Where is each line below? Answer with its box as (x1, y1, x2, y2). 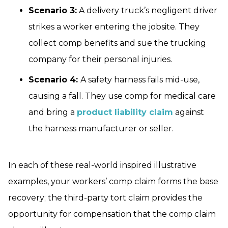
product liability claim (77, 107, 173, 118)
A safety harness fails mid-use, (80, 75, 199, 85)
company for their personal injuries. (28, 54, 172, 65)
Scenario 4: (28, 75, 80, 85)
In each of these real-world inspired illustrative (8, 160, 196, 170)
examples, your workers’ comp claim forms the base (8, 177, 218, 187)
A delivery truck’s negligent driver (77, 6, 217, 16)
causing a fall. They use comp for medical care (28, 91, 216, 101)
